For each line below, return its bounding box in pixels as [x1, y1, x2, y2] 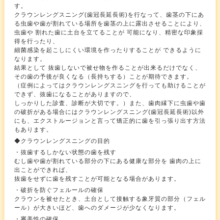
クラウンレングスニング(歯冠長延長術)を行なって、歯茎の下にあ [14, 11, 204, 18]
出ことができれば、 [14, 166, 72, 173]
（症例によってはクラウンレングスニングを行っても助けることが [14, 82, 206, 89]
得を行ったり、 [14, 38, 59, 45]
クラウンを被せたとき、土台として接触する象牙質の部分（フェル [14, 195, 206, 202]
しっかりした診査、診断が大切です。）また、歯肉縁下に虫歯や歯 [14, 100, 206, 107]
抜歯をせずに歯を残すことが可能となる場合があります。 [14, 175, 180, 182]
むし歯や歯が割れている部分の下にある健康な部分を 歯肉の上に [14, 158, 201, 165]
